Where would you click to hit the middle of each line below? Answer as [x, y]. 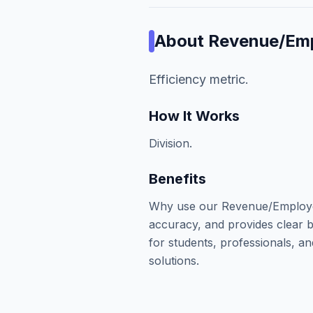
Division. [171, 143]
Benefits [178, 179]
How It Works [195, 116]
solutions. [174, 261]
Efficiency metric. [199, 79]
